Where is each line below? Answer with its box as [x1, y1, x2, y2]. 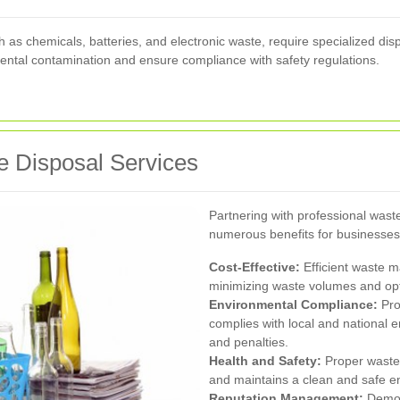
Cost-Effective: [209, 260, 300, 275]
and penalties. [209, 335, 288, 350]
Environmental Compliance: [209, 297, 378, 312]
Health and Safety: [209, 354, 321, 369]
